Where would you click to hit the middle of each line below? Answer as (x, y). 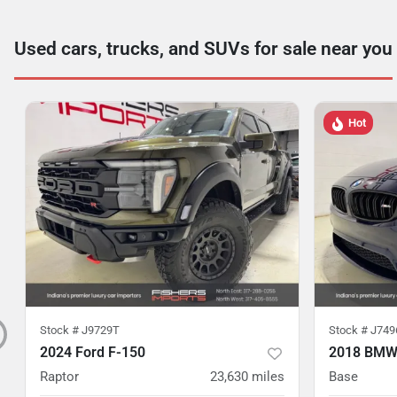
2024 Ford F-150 (93, 352)
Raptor (59, 377)
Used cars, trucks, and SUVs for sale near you (203, 49)
